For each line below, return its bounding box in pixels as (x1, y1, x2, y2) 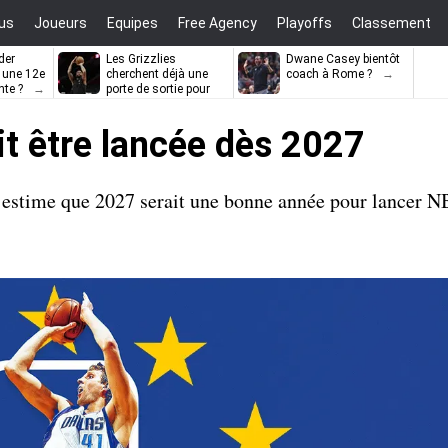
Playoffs (277, 15, 332, 31)
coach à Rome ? (286, 67, 372, 81)
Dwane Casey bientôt (286, 52, 400, 66)
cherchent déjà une (106, 67, 208, 81)
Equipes (107, 15, 158, 31)
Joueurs (34, 15, 87, 31)
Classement (352, 15, 431, 31)
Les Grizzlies (106, 52, 176, 66)
